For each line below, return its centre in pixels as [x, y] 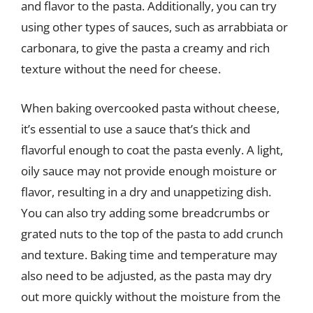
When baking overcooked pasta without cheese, [150, 108]
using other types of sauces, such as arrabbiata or [154, 27]
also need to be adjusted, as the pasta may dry [146, 275]
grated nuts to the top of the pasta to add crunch [152, 233]
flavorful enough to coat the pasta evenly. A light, [152, 150]
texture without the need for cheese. [121, 69]
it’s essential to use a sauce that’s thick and [136, 129]
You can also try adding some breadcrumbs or [145, 212]
